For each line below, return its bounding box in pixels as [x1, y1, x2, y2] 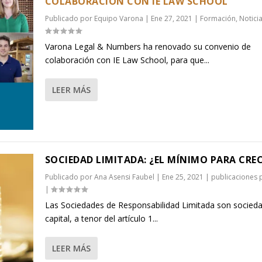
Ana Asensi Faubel [94, 172, 154, 182]
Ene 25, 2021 [161, 172, 204, 182]
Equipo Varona [94, 13, 143, 23]
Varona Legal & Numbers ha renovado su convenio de [44, 41, 251, 52]
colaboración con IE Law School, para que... [44, 54, 209, 65]
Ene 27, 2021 [150, 13, 192, 23]
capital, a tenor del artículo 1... [44, 213, 158, 225]
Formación [199, 13, 236, 23]
